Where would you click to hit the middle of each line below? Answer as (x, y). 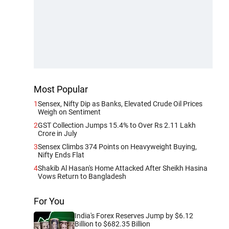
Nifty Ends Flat (61, 155)
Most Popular (61, 89)
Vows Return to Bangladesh (82, 176)
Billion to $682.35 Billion (112, 224)
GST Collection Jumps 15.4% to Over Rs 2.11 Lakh (117, 125)
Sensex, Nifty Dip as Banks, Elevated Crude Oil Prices (120, 104)
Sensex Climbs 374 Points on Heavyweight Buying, (117, 146)
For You (49, 201)
